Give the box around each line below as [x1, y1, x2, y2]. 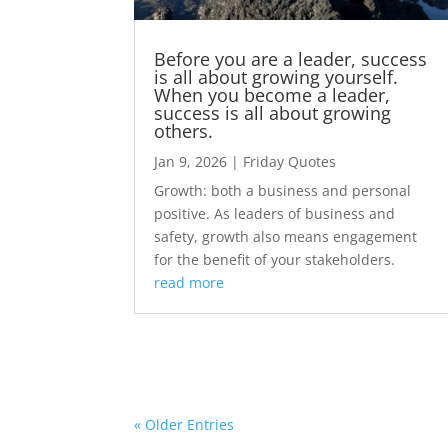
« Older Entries [134, 415, 235, 435]
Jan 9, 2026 [154, 152, 228, 172]
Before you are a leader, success [154, 47, 428, 72]
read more [154, 273, 225, 293]
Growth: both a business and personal [154, 181, 412, 201]
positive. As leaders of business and [154, 204, 396, 224]
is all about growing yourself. [154, 65, 399, 90]
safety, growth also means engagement [154, 227, 418, 247]
